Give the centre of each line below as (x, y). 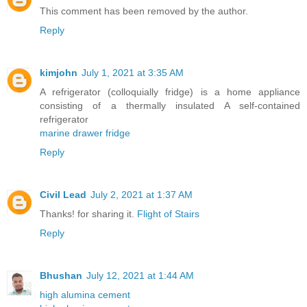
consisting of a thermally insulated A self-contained (170, 105)
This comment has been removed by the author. (144, 11)
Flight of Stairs (168, 213)
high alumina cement (85, 294)
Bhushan (61, 275)
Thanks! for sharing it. (88, 213)
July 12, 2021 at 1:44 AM (140, 275)
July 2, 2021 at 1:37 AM (142, 194)
